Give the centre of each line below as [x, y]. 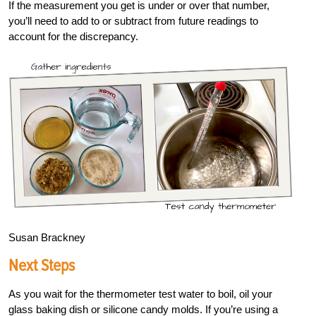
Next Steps [42, 265]
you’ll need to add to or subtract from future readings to [133, 21]
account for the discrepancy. [73, 37]
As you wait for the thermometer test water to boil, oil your [140, 293]
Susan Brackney [47, 237]
